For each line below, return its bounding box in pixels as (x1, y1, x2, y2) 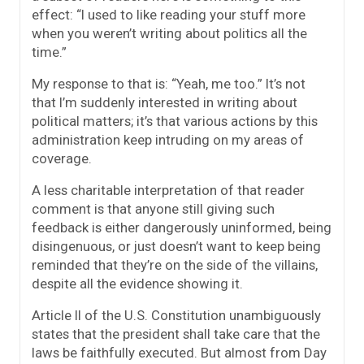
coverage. (32, 150, 92, 167)
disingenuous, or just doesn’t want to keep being (32, 238, 321, 255)
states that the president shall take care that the (32, 326, 320, 343)
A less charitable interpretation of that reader (32, 182, 305, 199)
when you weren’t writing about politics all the (32, 25, 307, 42)
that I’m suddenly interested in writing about (32, 94, 297, 111)
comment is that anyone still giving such (32, 201, 275, 218)
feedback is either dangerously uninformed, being (32, 219, 331, 236)
